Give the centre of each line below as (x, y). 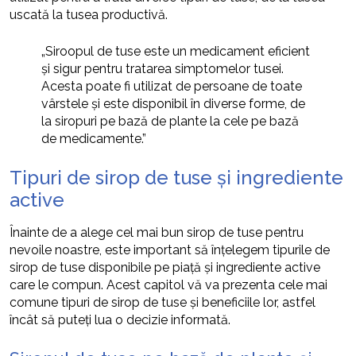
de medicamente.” (94, 138)
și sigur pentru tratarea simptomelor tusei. (163, 68)
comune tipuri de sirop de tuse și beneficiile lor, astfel (163, 302)
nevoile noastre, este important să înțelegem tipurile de (170, 250)
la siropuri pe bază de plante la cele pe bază (170, 121)
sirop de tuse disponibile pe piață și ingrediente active (165, 267)
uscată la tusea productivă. (89, 14)
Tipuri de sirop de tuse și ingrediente (176, 177)
